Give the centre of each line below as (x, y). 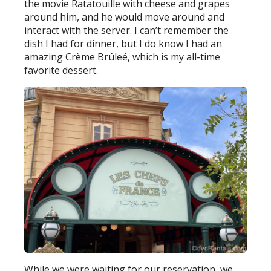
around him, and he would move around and (125, 17)
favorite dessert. (61, 70)
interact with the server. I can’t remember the (127, 30)
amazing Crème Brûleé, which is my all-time (122, 57)
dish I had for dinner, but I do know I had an (123, 43)
